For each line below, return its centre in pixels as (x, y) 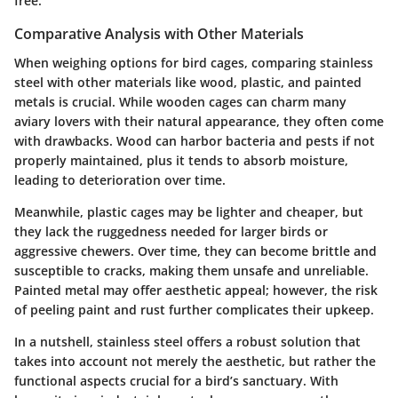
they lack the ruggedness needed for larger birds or (171, 231)
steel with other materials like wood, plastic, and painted (188, 82)
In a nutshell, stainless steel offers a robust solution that (187, 341)
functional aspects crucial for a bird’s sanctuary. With (176, 380)
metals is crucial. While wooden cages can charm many (180, 101)
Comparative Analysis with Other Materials (159, 34)
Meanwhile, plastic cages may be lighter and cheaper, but (189, 211)
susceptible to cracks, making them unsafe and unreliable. (191, 270)
